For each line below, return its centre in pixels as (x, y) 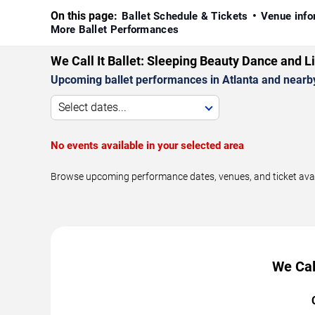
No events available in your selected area (147, 145)
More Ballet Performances (115, 29)
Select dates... (92, 107)
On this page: (84, 15)
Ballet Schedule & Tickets (185, 16)
